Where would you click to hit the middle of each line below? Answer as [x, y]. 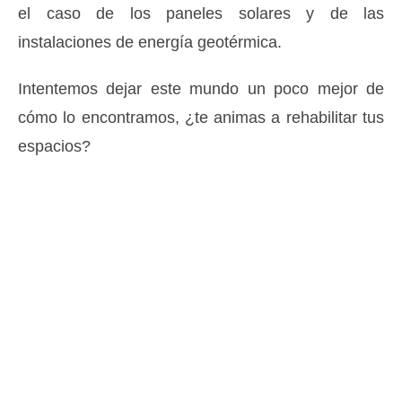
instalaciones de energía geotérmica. [150, 42]
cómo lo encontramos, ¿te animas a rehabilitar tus [201, 118]
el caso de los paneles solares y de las [201, 13]
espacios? [54, 146]
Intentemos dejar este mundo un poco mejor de [201, 89]
